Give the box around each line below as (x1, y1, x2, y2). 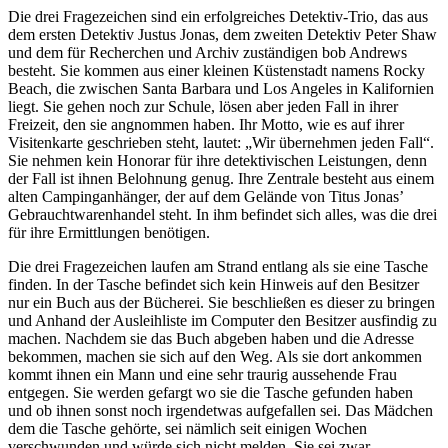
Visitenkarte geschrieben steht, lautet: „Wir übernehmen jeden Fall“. (8, 134, 434, 152)
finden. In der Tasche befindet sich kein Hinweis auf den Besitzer (8, 276, 419, 294)
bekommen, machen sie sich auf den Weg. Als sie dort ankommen (8, 348, 422, 366)
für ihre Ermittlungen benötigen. (8, 224, 210, 242)
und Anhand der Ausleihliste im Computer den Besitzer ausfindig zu (8, 312, 437, 330)
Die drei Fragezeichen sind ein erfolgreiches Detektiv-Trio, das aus (8, 8, 428, 26)
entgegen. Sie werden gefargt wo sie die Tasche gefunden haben (8, 384, 413, 402)
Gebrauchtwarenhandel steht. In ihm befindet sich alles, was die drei (8, 206, 437, 224)
